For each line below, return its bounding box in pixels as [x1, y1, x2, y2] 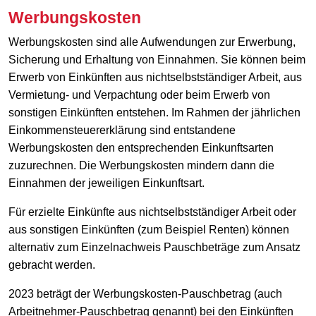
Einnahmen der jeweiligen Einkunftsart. [8, 176, 205, 189]
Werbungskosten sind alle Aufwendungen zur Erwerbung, [8, 35, 296, 48]
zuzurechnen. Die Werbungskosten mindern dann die [8, 159, 274, 171]
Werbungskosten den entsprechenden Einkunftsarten [8, 141, 274, 154]
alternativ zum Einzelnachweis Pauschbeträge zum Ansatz [8, 241, 300, 253]
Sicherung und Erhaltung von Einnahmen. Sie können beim [8, 53, 305, 66]
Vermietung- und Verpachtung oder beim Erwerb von [8, 88, 270, 101]
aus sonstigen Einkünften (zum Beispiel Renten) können [8, 223, 289, 236]
